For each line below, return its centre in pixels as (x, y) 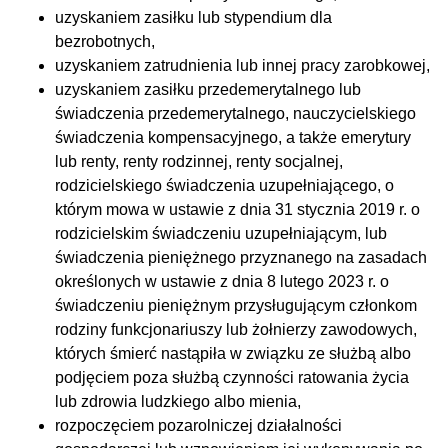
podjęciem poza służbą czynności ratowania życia (232, 377)
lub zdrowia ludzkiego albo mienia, (178, 401)
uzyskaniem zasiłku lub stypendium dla (193, 17)
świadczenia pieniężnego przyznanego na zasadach (241, 257)
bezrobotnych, (105, 41)
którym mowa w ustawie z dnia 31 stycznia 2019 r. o (237, 209)
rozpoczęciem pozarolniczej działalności (198, 425)
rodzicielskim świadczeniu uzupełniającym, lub (221, 233)
